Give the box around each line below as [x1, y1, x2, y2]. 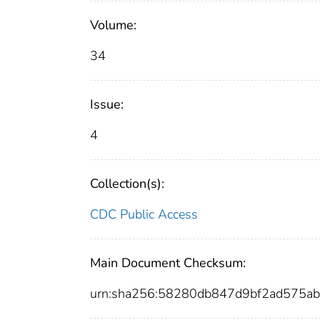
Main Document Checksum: [90, 254, 246, 272]
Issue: [90, 96, 124, 114]
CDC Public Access [90, 206, 198, 224]
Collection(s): [90, 175, 164, 193]
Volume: [90, 16, 136, 34]
